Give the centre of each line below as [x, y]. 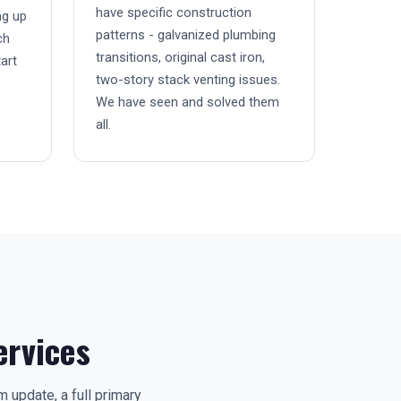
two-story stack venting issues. [188, 80]
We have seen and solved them [188, 102]
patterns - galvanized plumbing [186, 35]
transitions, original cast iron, [180, 57]
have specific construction [174, 13]
